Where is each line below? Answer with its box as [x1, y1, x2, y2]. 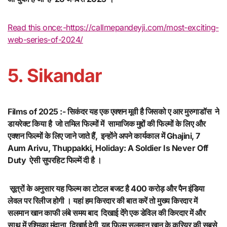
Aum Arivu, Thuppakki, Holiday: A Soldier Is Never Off [8, 143, 208, 154]
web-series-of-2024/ [8, 34, 83, 45]
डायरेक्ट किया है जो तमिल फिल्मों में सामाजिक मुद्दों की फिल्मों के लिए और [8, 119, 208, 129]
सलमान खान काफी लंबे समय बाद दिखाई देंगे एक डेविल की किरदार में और [8, 208, 206, 218]
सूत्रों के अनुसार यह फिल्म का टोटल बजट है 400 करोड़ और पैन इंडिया [8, 183, 205, 194]
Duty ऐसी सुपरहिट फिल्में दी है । [8, 155, 102, 166]
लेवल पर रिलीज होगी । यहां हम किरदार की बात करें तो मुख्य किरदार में [8, 196, 198, 206]
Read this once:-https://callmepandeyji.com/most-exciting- [8, 22, 219, 33]
